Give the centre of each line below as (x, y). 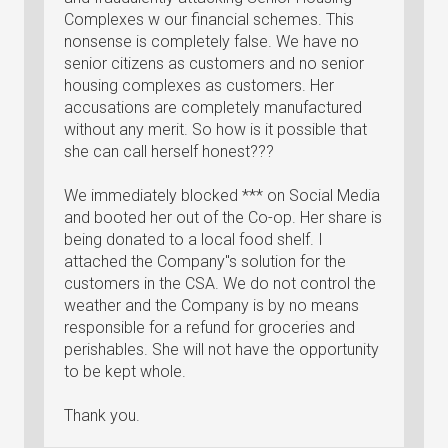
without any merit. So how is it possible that (215, 129)
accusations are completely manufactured (213, 107)
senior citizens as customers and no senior (214, 63)
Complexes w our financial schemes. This (209, 19)
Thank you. (102, 415)
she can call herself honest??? (169, 151)
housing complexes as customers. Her (199, 85)
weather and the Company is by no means (211, 305)
